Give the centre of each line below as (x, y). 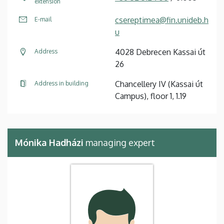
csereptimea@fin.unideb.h (162, 20)
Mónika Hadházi (49, 142)
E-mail (43, 19)
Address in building (61, 83)
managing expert (119, 142)
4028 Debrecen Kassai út (160, 52)
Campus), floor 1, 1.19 (151, 96)
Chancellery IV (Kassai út (159, 84)
